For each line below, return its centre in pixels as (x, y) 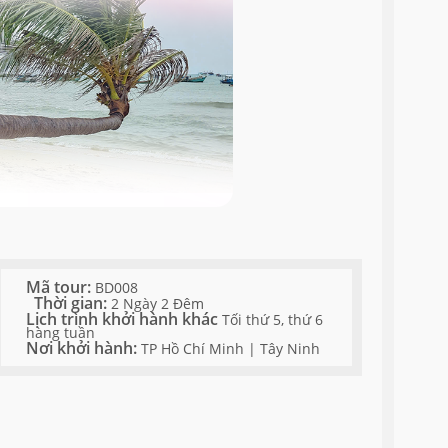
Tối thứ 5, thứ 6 (273, 319)
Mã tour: (61, 286)
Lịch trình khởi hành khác (124, 318)
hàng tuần (61, 332)
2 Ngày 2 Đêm (158, 303)
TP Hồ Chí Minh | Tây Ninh (231, 348)
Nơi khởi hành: (84, 347)
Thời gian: (73, 302)
